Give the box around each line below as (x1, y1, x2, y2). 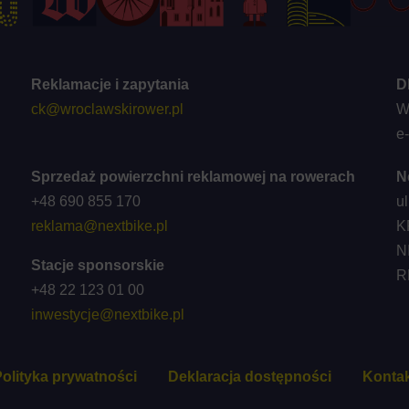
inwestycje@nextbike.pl (30, 306, 184, 322)
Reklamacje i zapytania (30, 76, 189, 92)
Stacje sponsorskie (30, 257, 164, 273)
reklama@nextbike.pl (30, 217, 168, 234)
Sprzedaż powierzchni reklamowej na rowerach (30, 168, 355, 184)
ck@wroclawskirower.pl (30, 100, 184, 117)
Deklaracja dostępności (167, 368, 331, 384)
